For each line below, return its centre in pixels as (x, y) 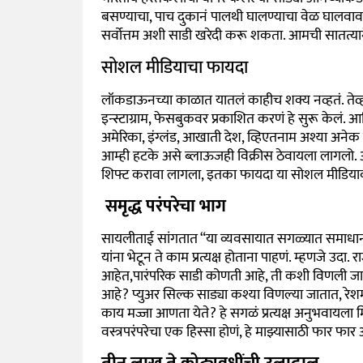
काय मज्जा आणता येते (155, 314)
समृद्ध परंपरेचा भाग (163, 207)
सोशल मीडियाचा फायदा (174, 67)
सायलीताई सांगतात (149, 239)
